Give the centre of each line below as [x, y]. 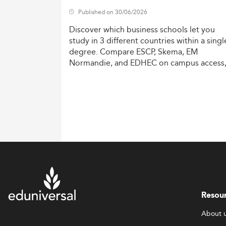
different [122, 41]
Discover [85, 30]
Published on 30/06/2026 [113, 12]
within [188, 41]
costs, [80, 74]
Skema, [171, 52]
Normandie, [91, 63]
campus [185, 63]
